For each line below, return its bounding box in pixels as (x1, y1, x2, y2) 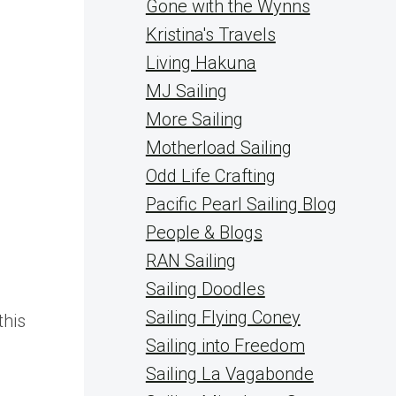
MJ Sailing (145, 80, 227, 102)
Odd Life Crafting (145, 165, 276, 187)
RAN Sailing (145, 250, 236, 271)
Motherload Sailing (145, 137, 292, 158)
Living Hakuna (145, 52, 256, 73)
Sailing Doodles (145, 278, 265, 300)
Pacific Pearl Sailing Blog (145, 194, 337, 215)
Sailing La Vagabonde (145, 363, 314, 385)
